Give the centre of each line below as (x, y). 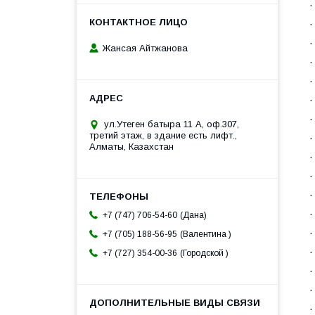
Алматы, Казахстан (131, 147)
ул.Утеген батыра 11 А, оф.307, (172, 124)
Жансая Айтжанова (145, 49)
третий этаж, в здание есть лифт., (163, 136)
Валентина (206, 234)
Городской (204, 253)
